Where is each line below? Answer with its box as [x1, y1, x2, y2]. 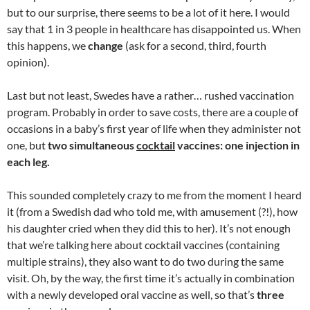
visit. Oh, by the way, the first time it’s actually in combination [7, 271, 295, 284]
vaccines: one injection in [175, 138, 300, 152]
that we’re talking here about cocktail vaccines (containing [7, 238, 280, 251]
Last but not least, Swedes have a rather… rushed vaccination [7, 89, 294, 102]
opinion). [7, 55, 49, 69]
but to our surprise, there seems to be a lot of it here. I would [7, 6, 290, 19]
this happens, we [7, 39, 88, 52]
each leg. [7, 155, 50, 168]
